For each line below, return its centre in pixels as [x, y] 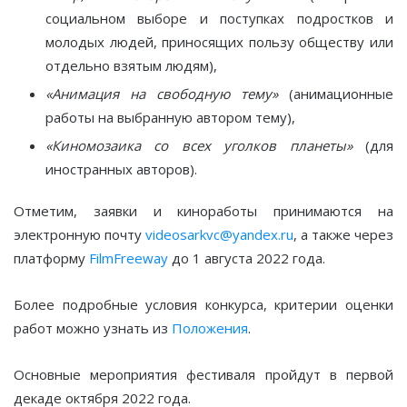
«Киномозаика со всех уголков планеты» [205, 145]
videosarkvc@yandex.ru [219, 234]
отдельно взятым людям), [131, 65]
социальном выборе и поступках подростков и [219, 18]
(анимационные [341, 93]
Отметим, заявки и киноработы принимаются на [203, 210]
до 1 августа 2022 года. [247, 258]
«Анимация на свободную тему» [167, 93]
